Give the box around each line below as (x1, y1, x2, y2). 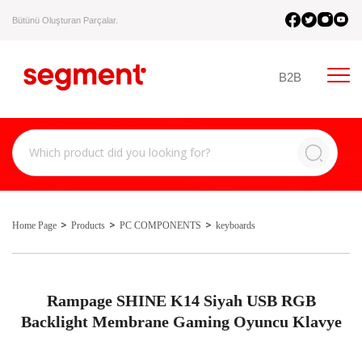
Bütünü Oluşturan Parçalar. (12, 15, 118, 25)
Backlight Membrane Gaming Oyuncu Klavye (20, 313, 342, 330)
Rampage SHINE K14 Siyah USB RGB (46, 292, 316, 309)
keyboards (216, 220, 255, 231)
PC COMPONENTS (120, 220, 201, 231)
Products (71, 220, 105, 231)
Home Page (12, 220, 57, 231)
